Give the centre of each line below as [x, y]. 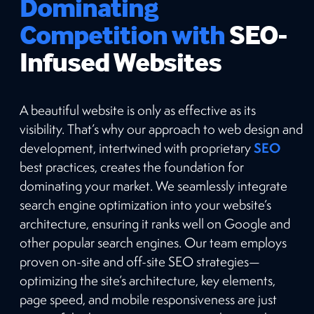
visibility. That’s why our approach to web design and [161, 129]
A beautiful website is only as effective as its [138, 110]
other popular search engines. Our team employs [153, 242]
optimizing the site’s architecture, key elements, [148, 280]
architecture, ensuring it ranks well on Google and [155, 223]
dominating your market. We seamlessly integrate [153, 185]
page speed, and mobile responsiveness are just [148, 299]
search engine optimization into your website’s [145, 204]
